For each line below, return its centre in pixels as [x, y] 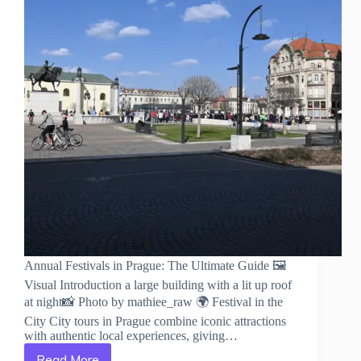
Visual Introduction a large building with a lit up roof [158, 285]
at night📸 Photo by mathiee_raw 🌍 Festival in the [154, 302]
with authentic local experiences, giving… [131, 336]
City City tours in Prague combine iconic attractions [155, 322]
